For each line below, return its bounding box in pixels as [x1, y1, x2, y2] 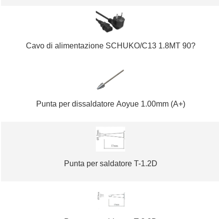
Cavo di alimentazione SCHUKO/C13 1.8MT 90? [25, 41, 196, 50]
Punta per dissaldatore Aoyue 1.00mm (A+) [36, 100, 185, 109]
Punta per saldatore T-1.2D [64, 159, 157, 168]
